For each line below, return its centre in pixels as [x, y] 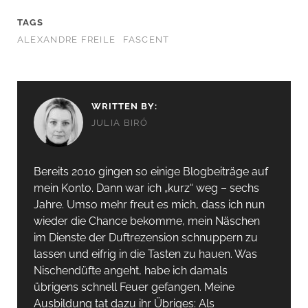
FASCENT [146, 39]
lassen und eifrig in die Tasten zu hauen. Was [145, 254]
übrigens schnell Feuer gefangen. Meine [134, 287]
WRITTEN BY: [124, 106]
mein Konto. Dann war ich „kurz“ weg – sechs [146, 188]
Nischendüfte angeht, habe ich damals [130, 270]
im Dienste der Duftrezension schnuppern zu [145, 237]
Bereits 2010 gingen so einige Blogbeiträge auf [151, 171]
